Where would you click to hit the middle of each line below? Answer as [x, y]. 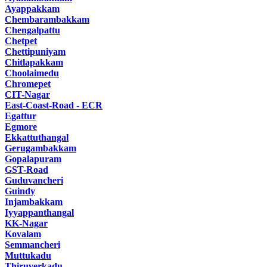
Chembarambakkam [47, 19]
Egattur [21, 116]
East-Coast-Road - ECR [54, 105]
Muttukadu [28, 255]
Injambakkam [34, 201]
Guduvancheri [34, 180]
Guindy [20, 191]
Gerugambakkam [41, 148]
